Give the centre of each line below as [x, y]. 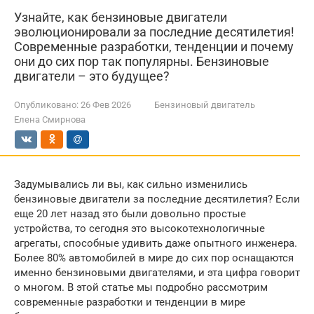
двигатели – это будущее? [92, 76]
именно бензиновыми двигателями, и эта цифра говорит [157, 273]
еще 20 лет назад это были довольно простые [130, 214]
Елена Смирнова [50, 120]
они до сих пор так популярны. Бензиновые [142, 61]
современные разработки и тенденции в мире [130, 302]
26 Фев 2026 [106, 105]
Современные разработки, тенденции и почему [154, 47]
